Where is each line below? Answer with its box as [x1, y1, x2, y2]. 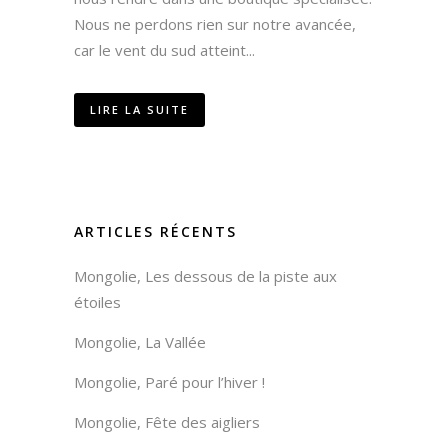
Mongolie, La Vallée [74, 331, 206, 352]
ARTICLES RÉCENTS [74, 221, 237, 241]
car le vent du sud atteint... [74, 39, 255, 60]
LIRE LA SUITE [90, 101, 189, 117]
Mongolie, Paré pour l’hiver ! [74, 371, 265, 392]
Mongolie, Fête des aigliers [74, 411, 260, 432]
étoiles [74, 291, 121, 312]
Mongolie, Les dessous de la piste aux [74, 265, 337, 286]
